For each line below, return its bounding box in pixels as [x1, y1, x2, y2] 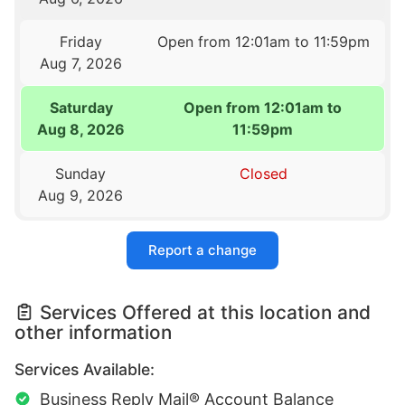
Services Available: [14, 359, 155, 379]
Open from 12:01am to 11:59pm [156, 33, 370, 52]
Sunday [55, 165, 107, 184]
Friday [59, 33, 102, 52]
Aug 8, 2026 [37, 120, 126, 139]
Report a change [148, 240, 257, 259]
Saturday [49, 99, 113, 118]
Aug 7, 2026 [39, 54, 122, 73]
